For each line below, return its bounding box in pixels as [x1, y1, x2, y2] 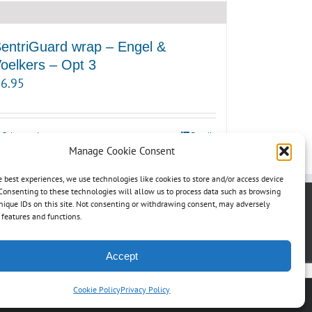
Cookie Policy [73, 284, 121, 295]
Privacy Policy [120, 284, 171, 295]
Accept [105, 249, 138, 262]
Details [190, 129, 216, 140]
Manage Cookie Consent [68, 144, 175, 157]
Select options [1, 129, 52, 140]
